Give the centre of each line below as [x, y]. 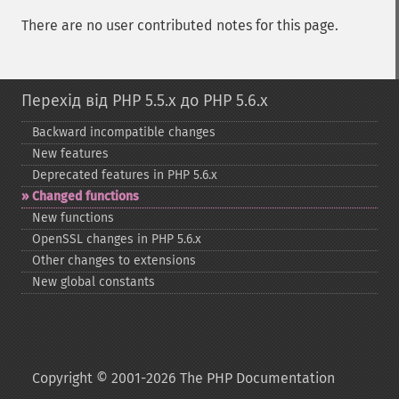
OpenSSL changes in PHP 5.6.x [117, 239]
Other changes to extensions [114, 261]
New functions [73, 218]
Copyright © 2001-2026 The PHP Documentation [183, 378]
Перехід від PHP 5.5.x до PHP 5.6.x [145, 101]
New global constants [94, 282]
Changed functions [85, 196]
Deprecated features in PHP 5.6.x [125, 175]
